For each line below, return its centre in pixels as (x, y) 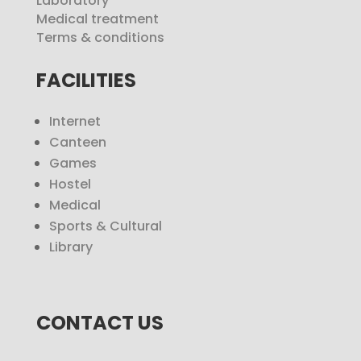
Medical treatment (97, 19)
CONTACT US (100, 323)
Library (71, 247)
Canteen (77, 143)
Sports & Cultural (105, 226)
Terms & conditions (100, 38)
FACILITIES (86, 81)
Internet (75, 122)
